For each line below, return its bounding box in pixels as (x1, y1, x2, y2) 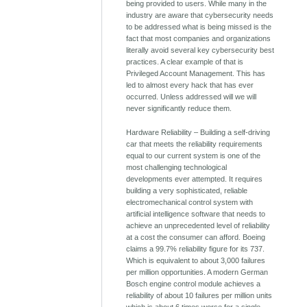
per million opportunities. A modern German (126, 267, 269, 276)
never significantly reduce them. (126, 103, 232, 112)
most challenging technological (126, 162, 228, 171)
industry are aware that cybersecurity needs (126, 10, 274, 19)
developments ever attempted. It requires (126, 174, 263, 183)
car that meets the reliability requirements (126, 139, 263, 148)
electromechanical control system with (126, 197, 254, 206)
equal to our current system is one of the (126, 151, 261, 160)
